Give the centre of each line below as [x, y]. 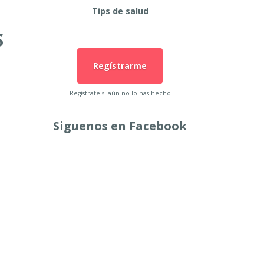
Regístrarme [120, 66]
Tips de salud [120, 11]
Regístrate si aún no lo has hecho [120, 93]
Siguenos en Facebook [120, 126]
